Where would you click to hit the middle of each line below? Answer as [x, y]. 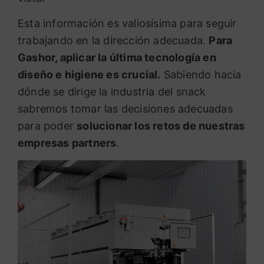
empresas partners [67, 143]
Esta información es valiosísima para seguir [127, 24]
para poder [47, 126]
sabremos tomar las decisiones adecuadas [125, 109]
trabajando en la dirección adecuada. [113, 41]
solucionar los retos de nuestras [161, 126]
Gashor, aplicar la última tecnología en [117, 58]
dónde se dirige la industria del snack [112, 92]
